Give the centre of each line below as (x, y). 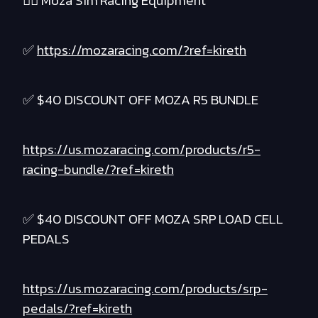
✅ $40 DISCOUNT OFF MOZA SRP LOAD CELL (153, 219)
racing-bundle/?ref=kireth (98, 170)
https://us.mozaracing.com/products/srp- (145, 289)
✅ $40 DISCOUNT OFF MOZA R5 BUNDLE (141, 100)
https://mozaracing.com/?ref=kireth (142, 50)
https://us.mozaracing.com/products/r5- (142, 150)
